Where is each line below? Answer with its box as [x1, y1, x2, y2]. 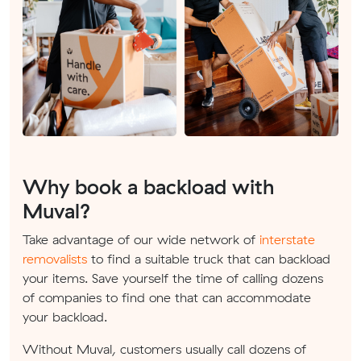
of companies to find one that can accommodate [23, 289, 311, 306]
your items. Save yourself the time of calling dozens [23, 270, 323, 287]
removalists [23, 251, 87, 268]
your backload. [23, 309, 107, 326]
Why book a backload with [23, 174, 275, 200]
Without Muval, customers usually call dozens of [23, 341, 306, 358]
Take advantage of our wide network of [23, 231, 259, 248]
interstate [259, 231, 315, 248]
